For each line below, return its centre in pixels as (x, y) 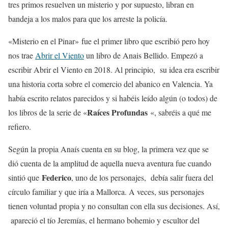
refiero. (20, 126)
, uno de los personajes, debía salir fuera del (142, 177)
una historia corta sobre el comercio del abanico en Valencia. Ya (110, 84)
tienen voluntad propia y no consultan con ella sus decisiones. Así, (114, 206)
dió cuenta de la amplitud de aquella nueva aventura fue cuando (110, 163)
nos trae (22, 55)
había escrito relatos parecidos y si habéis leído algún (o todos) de (113, 98)
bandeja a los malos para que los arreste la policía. (88, 19)
